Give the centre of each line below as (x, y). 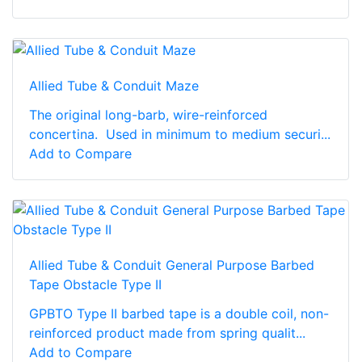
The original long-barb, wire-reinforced (148, 114)
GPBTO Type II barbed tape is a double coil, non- (179, 313)
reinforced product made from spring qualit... (167, 333)
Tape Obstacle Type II (95, 284)
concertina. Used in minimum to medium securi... (180, 134)
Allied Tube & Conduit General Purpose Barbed (172, 265)
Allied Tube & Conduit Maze (114, 85)
